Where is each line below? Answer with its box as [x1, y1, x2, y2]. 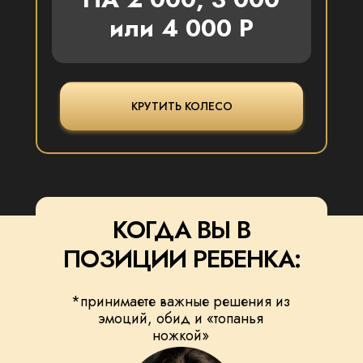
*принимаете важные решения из [70, 291, 290, 312]
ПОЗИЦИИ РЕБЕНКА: [62, 241, 301, 276]
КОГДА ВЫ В [113, 212, 250, 247]
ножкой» [152, 325, 209, 346]
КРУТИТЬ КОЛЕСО [130, 98, 233, 114]
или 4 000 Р [109, 11, 254, 45]
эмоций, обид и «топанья [97, 308, 263, 329]
